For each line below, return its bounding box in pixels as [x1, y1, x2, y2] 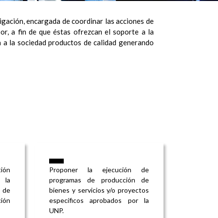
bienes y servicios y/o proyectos [49, 186, 149, 195]
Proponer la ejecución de [49, 165, 149, 174]
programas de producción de [49, 176, 149, 184]
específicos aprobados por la [49, 196, 149, 205]
